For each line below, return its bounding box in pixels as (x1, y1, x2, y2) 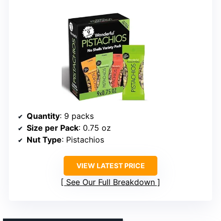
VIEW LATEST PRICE (76, 161, 145, 170)
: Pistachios (62, 135, 104, 145)
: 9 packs (60, 111, 94, 121)
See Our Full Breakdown (66, 177, 155, 187)
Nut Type (27, 135, 62, 145)
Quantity (27, 111, 60, 121)
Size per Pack (27, 123, 78, 133)
